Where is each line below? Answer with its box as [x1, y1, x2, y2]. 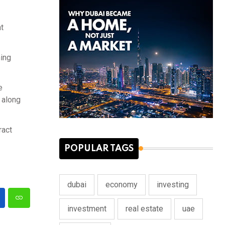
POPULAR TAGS [64, 144, 134, 153]
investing [157, 179, 189, 189]
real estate [126, 203, 163, 213]
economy [105, 179, 138, 189]
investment [67, 203, 106, 213]
